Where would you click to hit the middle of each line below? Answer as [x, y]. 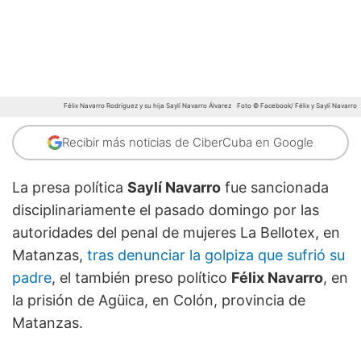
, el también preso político [141, 278]
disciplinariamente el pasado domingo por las [166, 210]
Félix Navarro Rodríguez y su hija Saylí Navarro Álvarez [148, 106]
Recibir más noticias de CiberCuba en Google [188, 143]
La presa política [70, 188]
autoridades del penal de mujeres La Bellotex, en [176, 233]
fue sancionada [275, 188]
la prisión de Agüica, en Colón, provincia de [159, 301]
